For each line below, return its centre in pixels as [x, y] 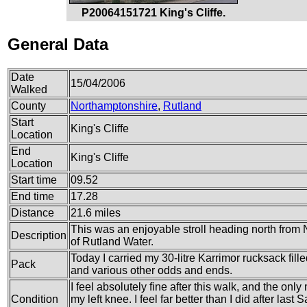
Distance [33, 213]
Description [39, 236]
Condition [35, 299]
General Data [58, 45]
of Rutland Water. [112, 242]
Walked [29, 90]
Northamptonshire [114, 106]
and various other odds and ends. [151, 271]
